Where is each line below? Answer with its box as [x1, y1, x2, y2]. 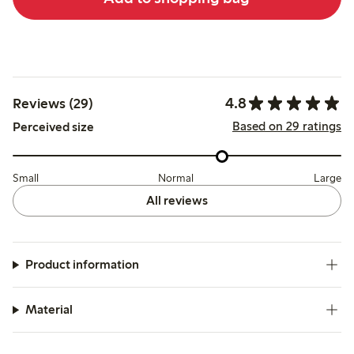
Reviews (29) [13, 94, 93, 112]
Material [24, 302, 73, 318]
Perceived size [13, 119, 94, 135]
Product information [24, 257, 139, 273]
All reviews [145, 193, 208, 209]
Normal [158, 171, 194, 186]
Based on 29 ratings [232, 118, 341, 134]
